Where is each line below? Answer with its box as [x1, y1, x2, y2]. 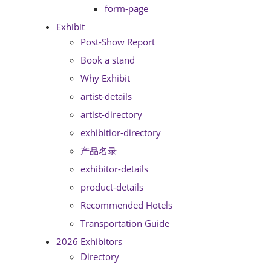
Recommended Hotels [80, 199, 172, 211]
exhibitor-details [80, 163, 148, 175]
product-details [80, 181, 143, 193]
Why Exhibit [80, 72, 130, 84]
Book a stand [80, 54, 135, 66]
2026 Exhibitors [56, 235, 122, 247]
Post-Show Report [80, 36, 155, 48]
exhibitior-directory [80, 126, 161, 139]
